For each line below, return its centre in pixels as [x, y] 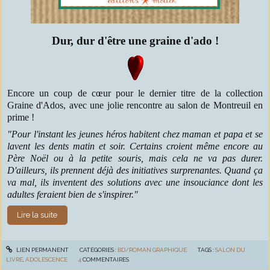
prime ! [22, 117]
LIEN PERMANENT [42, 250]
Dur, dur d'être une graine [118, 40]
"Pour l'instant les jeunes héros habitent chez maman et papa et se [135, 134]
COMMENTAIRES [106, 259]
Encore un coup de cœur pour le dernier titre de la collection [135, 93]
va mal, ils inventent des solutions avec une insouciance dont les [135, 182]
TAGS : [207, 250]
